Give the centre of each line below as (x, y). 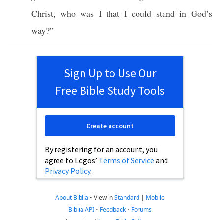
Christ (42, 13)
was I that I (104, 13)
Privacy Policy (68, 171)
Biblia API (81, 209)
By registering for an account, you (101, 149)
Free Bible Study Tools (110, 91)
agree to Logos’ (72, 160)
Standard (127, 198)
